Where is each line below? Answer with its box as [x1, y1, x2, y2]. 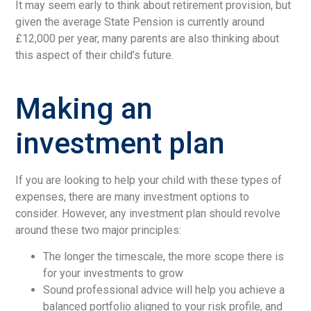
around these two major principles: [15, 223, 182, 237]
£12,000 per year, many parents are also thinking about [15, 31, 280, 45]
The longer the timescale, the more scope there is [43, 250, 285, 264]
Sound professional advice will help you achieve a [43, 283, 285, 297]
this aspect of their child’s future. [15, 48, 174, 62]
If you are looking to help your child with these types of [15, 173, 283, 187]
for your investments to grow [43, 267, 184, 280]
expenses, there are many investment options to [15, 190, 250, 203]
